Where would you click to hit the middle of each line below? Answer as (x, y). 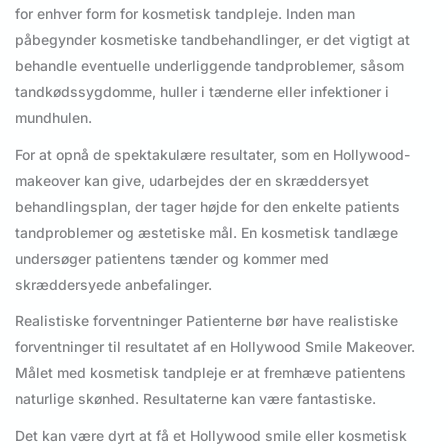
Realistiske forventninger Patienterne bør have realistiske (206, 321)
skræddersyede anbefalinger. (113, 284)
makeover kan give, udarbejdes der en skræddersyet (192, 180)
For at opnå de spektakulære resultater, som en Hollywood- (212, 154)
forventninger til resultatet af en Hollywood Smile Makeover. (215, 347)
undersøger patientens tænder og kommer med (172, 258)
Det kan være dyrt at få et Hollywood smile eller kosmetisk (211, 435)
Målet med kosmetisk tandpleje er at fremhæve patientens (210, 373)
